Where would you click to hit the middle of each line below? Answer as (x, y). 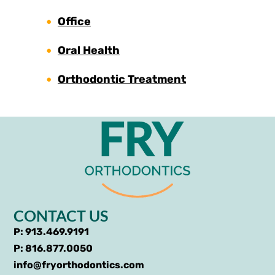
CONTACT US (61, 216)
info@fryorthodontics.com (79, 265)
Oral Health (89, 50)
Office (74, 21)
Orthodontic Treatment (122, 79)
